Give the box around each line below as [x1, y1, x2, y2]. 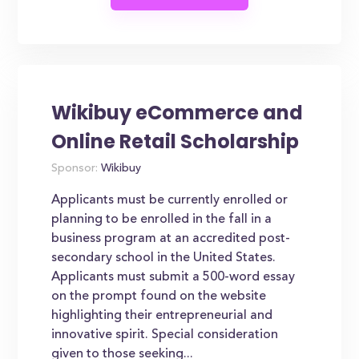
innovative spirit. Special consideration [51, 329, 279, 341]
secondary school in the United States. [51, 252, 276, 264]
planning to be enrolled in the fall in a [51, 213, 272, 226]
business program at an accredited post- [51, 232, 291, 245]
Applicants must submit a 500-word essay [51, 271, 296, 284]
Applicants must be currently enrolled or [51, 194, 288, 207]
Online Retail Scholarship [51, 128, 300, 155]
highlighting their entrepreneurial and [51, 309, 273, 322]
